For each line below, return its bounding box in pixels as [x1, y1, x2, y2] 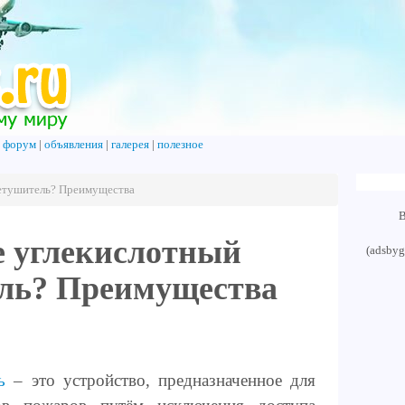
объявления [44, 138, 103, 151]
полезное [157, 138, 203, 151]
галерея [111, 138, 149, 151]
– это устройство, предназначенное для [5, 371, 316, 390]
